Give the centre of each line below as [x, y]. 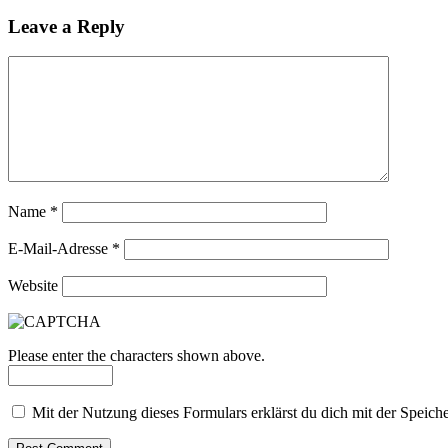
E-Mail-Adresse [60, 249]
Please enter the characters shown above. [136, 356]
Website [33, 286]
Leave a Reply [66, 26]
